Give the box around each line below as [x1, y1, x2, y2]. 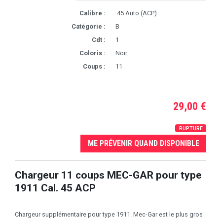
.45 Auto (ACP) [115, 9, 157, 17]
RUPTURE [179, 125, 203, 132]
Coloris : [79, 49, 106, 57]
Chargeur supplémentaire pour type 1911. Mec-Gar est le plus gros [15, 211, 203, 219]
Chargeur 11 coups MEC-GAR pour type [15, 168, 202, 181]
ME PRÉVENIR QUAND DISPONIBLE [87, 138, 199, 148]
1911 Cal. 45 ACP [15, 181, 96, 194]
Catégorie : [72, 22, 106, 30]
